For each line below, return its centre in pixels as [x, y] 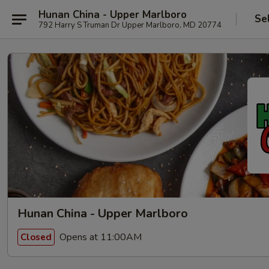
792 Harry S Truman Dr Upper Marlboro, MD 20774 [130, 25]
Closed [36, 237]
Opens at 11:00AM [99, 237]
